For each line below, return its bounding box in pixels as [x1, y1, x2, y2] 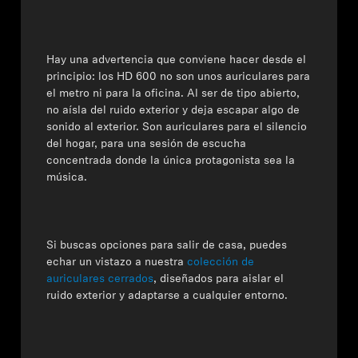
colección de [187, 257, 255, 268]
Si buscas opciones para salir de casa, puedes [46, 240, 288, 252]
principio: [46, 71, 99, 83]
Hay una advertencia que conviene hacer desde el [46, 54, 307, 66]
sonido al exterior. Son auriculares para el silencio [46, 121, 308, 133]
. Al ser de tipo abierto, [181, 88, 300, 100]
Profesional [41, 22, 99, 34]
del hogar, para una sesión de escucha [46, 138, 247, 150]
